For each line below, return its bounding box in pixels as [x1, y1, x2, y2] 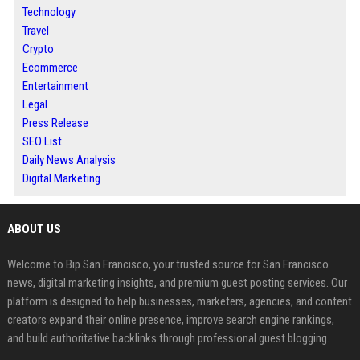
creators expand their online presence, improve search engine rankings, [6, 313, 334, 328]
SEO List [22, 134, 62, 149]
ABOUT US [6, 222, 61, 237]
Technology [22, 5, 76, 20]
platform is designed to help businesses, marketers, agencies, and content [6, 294, 352, 309]
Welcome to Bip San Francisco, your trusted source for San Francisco [6, 257, 329, 272]
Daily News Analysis [22, 153, 116, 168]
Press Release [22, 116, 88, 131]
